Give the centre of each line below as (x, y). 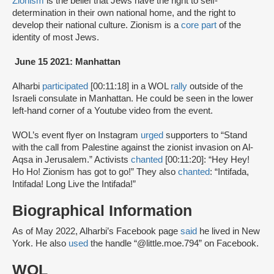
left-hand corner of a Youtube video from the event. (113, 111)
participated (66, 87)
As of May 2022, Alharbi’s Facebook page (96, 231)
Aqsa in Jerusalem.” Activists (72, 160)
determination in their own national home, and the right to (124, 13)
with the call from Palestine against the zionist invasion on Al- (133, 148)
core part (199, 25)
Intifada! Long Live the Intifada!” (74, 184)
